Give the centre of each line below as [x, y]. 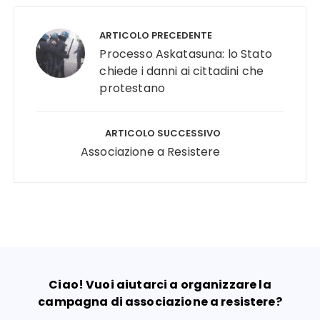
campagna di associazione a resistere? [160, 302]
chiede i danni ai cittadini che [182, 71]
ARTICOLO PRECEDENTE [156, 36]
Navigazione [61, 16]
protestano [132, 89]
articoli [43, 38]
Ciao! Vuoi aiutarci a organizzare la [160, 285]
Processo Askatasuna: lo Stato [186, 54]
